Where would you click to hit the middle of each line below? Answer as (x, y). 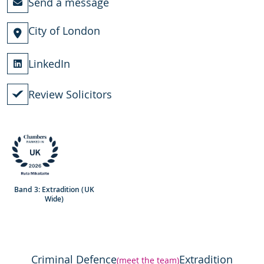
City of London (64, 31)
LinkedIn (49, 64)
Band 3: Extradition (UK (54, 190)
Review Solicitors (70, 95)
